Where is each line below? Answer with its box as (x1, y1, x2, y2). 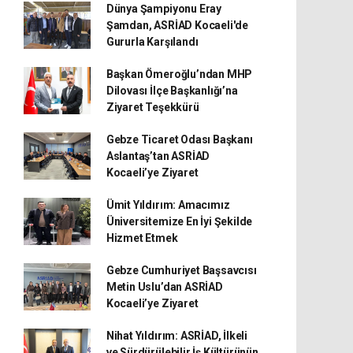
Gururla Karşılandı (106, 35, 199, 48)
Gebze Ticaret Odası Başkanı (106, 132, 253, 146)
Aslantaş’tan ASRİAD (106, 149, 210, 162)
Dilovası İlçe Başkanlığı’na (106, 84, 238, 97)
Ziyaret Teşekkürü (106, 100, 199, 113)
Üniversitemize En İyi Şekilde (106, 214, 253, 228)
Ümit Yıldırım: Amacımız (106, 198, 230, 211)
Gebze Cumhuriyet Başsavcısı (106, 263, 257, 277)
